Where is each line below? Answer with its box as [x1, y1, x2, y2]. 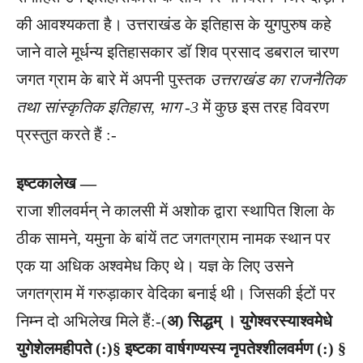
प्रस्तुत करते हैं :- [16, 125, 117, 143]
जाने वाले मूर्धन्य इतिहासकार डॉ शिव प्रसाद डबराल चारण [16, 42, 339, 61]
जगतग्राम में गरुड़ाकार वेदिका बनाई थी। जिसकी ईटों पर [16, 284, 335, 302]
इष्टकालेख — [16, 173, 96, 192]
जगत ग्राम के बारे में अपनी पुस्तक [16, 70, 210, 88]
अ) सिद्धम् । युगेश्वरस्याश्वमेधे [167, 311, 332, 330]
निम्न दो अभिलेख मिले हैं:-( [16, 311, 167, 330]
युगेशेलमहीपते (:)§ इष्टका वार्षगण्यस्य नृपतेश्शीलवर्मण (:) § [16, 339, 346, 357]
